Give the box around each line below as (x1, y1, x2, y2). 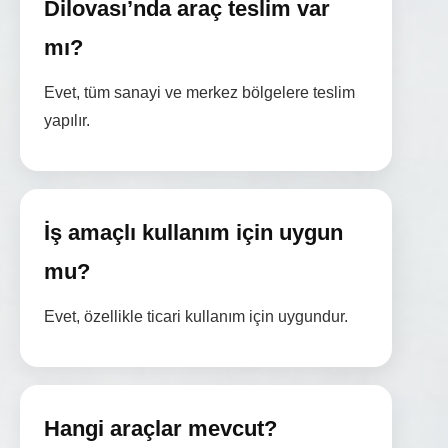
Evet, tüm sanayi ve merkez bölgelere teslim (44, 84, 355, 102)
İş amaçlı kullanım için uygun (44, 220, 343, 246)
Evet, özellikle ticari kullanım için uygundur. (44, 308, 348, 326)
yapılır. (44, 112, 90, 130)
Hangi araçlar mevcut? (44, 416, 277, 442)
